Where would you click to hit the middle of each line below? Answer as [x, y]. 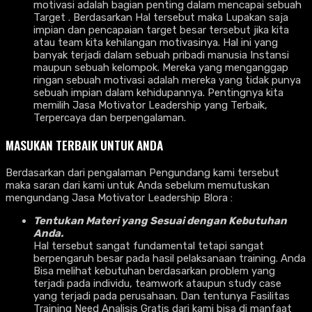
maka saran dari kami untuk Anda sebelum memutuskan [138, 185]
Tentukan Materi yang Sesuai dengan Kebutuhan [160, 220]
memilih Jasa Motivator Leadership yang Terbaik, [150, 105]
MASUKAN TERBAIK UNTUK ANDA [84, 145]
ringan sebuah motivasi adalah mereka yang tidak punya [167, 80]
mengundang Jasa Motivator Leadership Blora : [119, 197]
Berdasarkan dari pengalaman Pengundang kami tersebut [142, 172]
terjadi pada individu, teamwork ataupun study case [157, 283]
